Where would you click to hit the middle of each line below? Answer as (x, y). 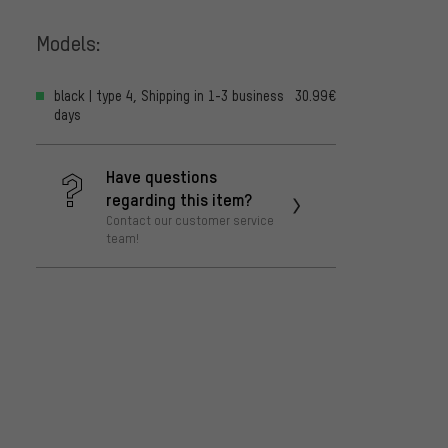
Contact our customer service (190, 220)
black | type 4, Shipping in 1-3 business (169, 96)
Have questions (161, 176)
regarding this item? (179, 199)
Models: (68, 42)
